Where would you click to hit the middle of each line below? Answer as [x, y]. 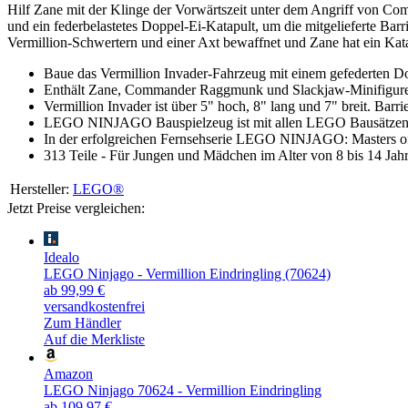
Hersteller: [40, 189]
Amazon [68, 373]
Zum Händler [82, 322]
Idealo [61, 257]
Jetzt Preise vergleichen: [76, 208]
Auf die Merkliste [94, 339]
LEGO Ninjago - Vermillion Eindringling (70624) [187, 273]
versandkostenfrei [94, 306]
